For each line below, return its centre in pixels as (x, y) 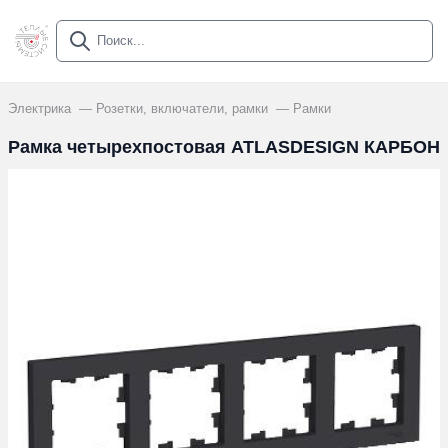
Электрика (41, 108)
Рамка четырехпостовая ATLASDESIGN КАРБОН (224, 147)
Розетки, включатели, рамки (184, 108)
